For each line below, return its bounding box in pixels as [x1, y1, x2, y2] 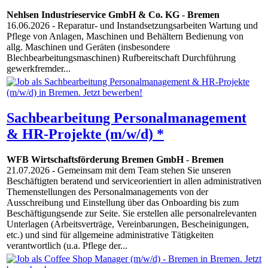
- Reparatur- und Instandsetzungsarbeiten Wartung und [50, 20, 258, 31]
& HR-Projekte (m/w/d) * [7, 126, 164, 142]
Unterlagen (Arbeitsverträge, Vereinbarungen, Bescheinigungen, [7, 219, 249, 230]
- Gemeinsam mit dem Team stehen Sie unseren [50, 165, 231, 176]
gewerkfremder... [7, 63, 71, 74]
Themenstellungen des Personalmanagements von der [7, 187, 208, 197]
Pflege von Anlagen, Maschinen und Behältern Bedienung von [7, 31, 243, 42]
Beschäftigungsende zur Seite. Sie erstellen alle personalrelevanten [7, 208, 257, 219]
